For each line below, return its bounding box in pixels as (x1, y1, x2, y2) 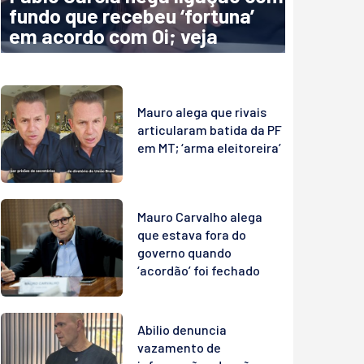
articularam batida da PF (137, 122, 282, 138)
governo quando (137, 244, 232, 260)
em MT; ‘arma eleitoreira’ (137, 140, 281, 156)
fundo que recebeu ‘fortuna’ (9, 3, 254, 28)
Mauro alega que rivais (137, 104, 266, 120)
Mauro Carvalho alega (137, 208, 262, 224)
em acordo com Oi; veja (9, 24, 218, 49)
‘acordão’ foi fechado (137, 262, 260, 278)
